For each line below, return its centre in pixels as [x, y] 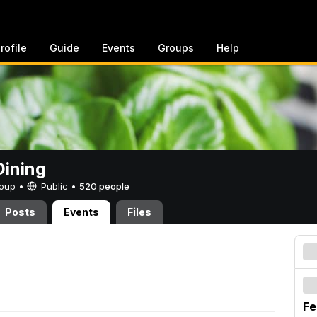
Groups [176, 48]
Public [54, 186]
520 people [104, 186]
